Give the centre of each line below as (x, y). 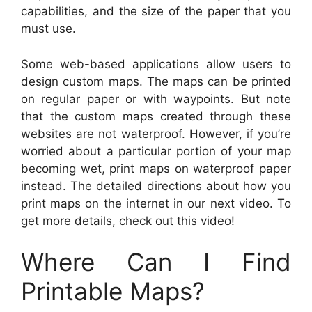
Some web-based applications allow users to (156, 64)
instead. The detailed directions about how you (156, 186)
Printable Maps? (113, 291)
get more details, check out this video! (128, 220)
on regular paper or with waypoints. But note (156, 99)
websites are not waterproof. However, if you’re (156, 133)
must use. (48, 29)
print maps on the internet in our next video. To (156, 203)
